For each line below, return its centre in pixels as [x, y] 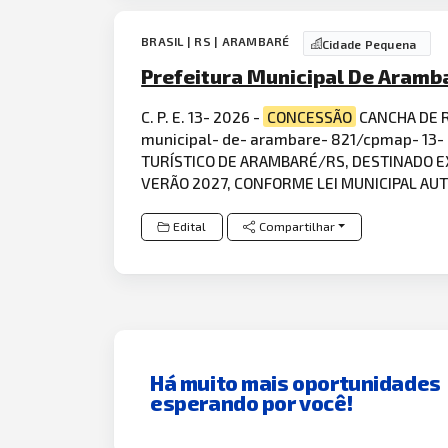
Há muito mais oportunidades [295, 383]
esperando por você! [251, 403]
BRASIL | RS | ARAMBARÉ [217, 41]
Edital [190, 227]
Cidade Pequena [369, 43]
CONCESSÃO [310, 117]
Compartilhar [296, 227]
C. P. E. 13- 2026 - [202, 117]
